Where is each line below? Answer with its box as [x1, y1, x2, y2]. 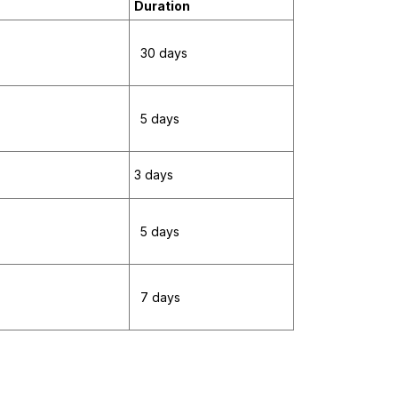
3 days [134, 167, 173, 183]
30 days [137, 45, 187, 61]
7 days [137, 290, 180, 306]
